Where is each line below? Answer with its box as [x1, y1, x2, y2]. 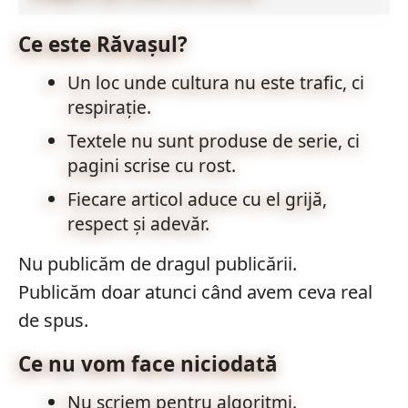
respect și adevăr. [66, 211, 209, 236]
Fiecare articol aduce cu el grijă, [66, 187, 327, 211]
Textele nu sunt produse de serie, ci [66, 128, 360, 153]
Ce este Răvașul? [17, 30, 188, 58]
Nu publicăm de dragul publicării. [17, 251, 297, 276]
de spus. [17, 308, 88, 332]
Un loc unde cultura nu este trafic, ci [66, 70, 364, 95]
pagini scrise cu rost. [66, 153, 236, 178]
